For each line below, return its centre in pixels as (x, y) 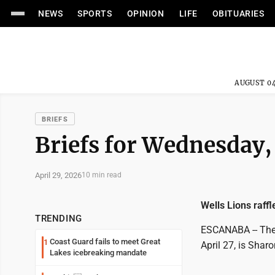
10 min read (102, 175)
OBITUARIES (238, 14)
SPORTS (95, 14)
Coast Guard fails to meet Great (105, 242)
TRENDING (59, 219)
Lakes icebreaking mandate (98, 253)
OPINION (145, 14)
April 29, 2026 (58, 175)
